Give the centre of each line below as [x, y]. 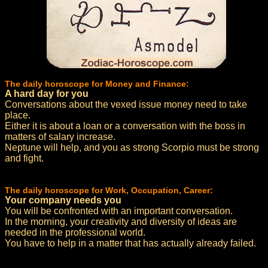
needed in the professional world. [75, 232]
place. [18, 115]
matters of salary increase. [60, 137]
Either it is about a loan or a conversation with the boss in [125, 126]
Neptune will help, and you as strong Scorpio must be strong [132, 147]
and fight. [24, 158]
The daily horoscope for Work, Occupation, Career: [109, 190]
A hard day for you [47, 94]
